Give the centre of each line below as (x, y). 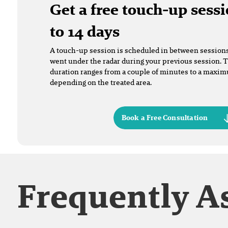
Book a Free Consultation (165, 118)
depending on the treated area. (101, 82)
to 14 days (85, 31)
